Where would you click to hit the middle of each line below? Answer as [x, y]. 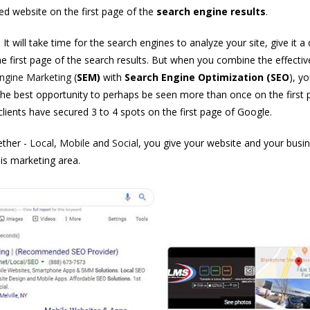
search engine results [211, 12]
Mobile [74, 143]
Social [125, 143]
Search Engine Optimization [194, 77]
